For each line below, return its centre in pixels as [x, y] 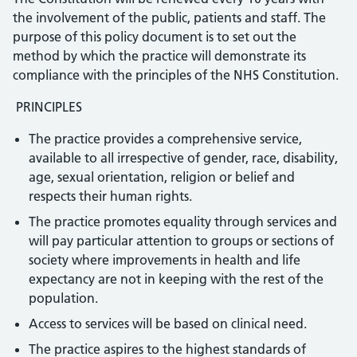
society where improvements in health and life [165, 260]
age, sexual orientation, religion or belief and [162, 177]
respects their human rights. [110, 196]
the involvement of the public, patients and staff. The [169, 18]
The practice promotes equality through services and [183, 222]
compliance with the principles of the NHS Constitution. [176, 75]
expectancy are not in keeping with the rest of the [176, 279]
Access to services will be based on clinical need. [169, 324]
